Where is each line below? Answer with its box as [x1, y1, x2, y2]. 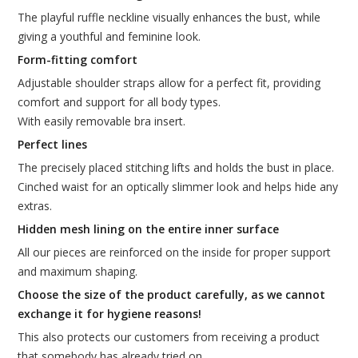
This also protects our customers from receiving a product [17, 329, 320, 345]
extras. [17, 198, 52, 214]
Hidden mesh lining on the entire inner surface [17, 221, 279, 237]
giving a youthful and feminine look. [17, 29, 201, 45]
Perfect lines [17, 137, 87, 153]
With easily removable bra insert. [17, 113, 185, 129]
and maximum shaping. [17, 264, 137, 280]
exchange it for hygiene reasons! [17, 306, 201, 322]
